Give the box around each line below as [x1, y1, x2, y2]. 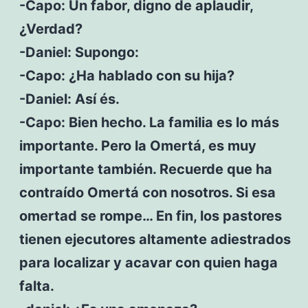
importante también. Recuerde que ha [19, 160, 272, 177]
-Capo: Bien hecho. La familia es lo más [19, 113, 279, 131]
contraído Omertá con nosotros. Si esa [19, 184, 276, 201]
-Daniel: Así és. [19, 90, 120, 107]
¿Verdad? [19, 20, 82, 37]
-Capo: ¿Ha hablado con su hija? [19, 67, 234, 84]
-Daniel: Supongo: [19, 43, 139, 60]
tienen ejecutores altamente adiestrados [19, 230, 291, 247]
